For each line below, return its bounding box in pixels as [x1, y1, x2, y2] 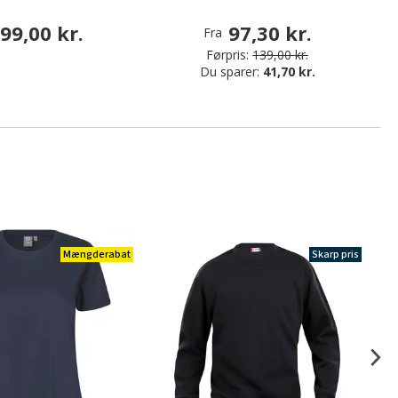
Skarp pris [311, 247, 359, 263]
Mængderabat [63, 247, 131, 263]
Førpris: [206, 46, 250, 64]
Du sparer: [199, 63, 263, 81]
